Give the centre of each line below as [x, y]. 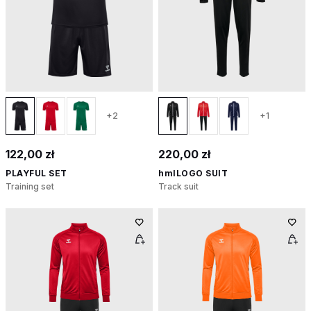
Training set [30, 186]
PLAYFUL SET [36, 173]
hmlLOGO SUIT [193, 173]
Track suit [178, 186]
